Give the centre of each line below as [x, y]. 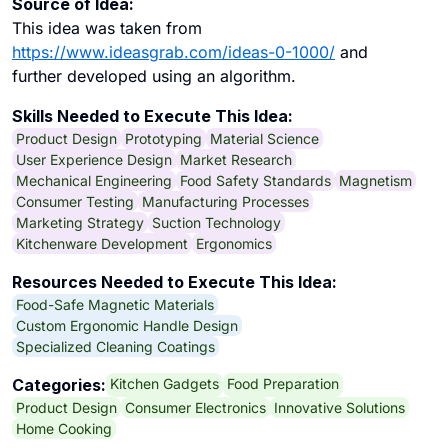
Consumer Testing [75, 201]
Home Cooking [64, 428]
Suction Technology [216, 222]
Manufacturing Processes [225, 201]
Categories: [59, 385]
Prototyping [163, 138]
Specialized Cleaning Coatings [115, 346]
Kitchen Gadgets [164, 383]
